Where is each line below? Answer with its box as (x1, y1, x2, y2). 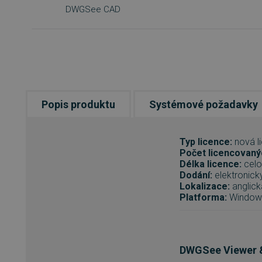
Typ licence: (180, 136, 232, 148)
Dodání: (180, 170, 212, 181)
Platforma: (180, 192, 227, 204)
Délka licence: (180, 158, 244, 170)
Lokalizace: (180, 181, 230, 192)
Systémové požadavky (149, 98, 258, 111)
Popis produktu (42, 98, 115, 111)
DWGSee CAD (65, 4, 121, 15)
